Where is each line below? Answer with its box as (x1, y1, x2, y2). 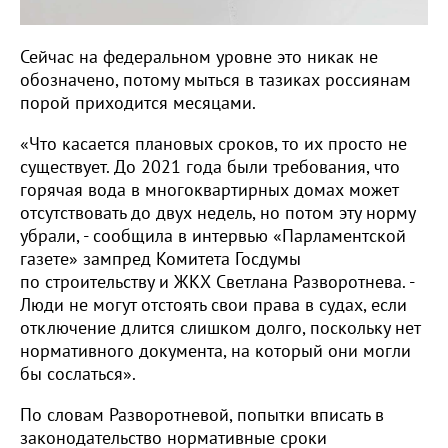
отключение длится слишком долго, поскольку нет (20, 316, 420, 340)
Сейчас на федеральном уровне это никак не (20, 45, 378, 69)
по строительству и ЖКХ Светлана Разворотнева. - (20, 270, 414, 294)
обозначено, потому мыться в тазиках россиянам (20, 68, 411, 92)
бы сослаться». (20, 362, 140, 386)
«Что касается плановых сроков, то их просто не (20, 132, 407, 156)
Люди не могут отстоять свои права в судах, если (20, 293, 407, 317)
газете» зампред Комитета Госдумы (20, 247, 301, 271)
